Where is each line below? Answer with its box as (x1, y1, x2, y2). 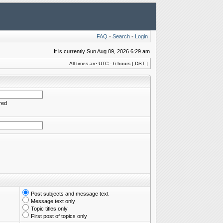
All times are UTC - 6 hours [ (69, 61, 135, 66)
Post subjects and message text (30, 191, 109, 197)
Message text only (30, 198, 75, 204)
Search (112, 33, 130, 39)
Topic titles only (30, 206, 68, 212)
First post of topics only (30, 213, 87, 219)
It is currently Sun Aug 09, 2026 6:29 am (53, 48, 150, 54)
